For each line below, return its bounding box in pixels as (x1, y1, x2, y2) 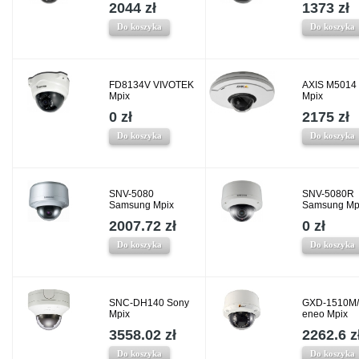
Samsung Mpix (109, 200, 174, 212)
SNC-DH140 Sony (109, 297, 189, 309)
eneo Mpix (302, 309, 348, 321)
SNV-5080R (302, 188, 354, 200)
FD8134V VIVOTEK (109, 79, 194, 91)
